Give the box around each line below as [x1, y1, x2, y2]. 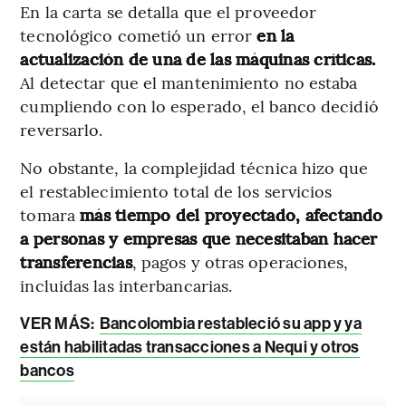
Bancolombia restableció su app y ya [99, 314, 362, 334]
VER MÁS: [20, 314, 98, 334]
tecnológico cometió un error [20, 24, 257, 47]
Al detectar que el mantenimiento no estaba [20, 71, 358, 94]
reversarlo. [20, 118, 103, 141]
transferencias [20, 250, 132, 274]
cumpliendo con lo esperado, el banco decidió [20, 94, 379, 118]
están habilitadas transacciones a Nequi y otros [20, 337, 360, 358]
